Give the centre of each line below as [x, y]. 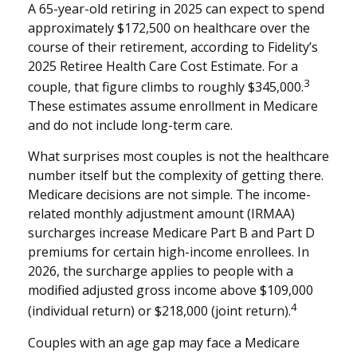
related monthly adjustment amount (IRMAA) [161, 214]
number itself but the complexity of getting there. [176, 176]
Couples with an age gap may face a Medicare [164, 342]
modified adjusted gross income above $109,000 [171, 290]
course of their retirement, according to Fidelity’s [173, 47]
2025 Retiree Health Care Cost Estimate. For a [163, 67]
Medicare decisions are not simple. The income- [169, 195]
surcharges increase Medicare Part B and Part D [171, 233]
